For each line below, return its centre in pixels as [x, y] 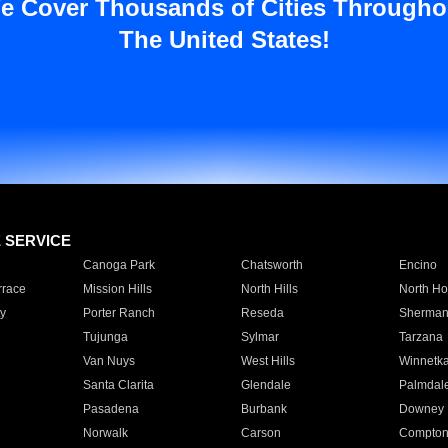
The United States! [224, 39]
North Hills [269, 289]
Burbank [263, 409]
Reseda [262, 313]
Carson [260, 433]
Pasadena [110, 409]
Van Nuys [108, 361]
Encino [417, 265]
